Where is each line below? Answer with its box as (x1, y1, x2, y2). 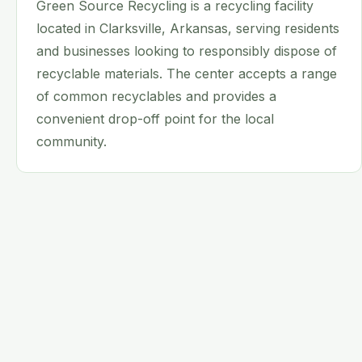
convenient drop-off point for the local (36, 111, 274, 127)
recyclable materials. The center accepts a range (36, 65, 337, 82)
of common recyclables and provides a (36, 88, 276, 104)
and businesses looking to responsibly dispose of (36, 43, 337, 59)
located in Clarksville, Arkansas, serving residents (36, 20, 339, 36)
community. (36, 133, 107, 149)
